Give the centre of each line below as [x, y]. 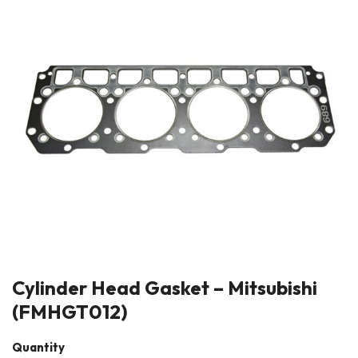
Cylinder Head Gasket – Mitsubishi [165, 288]
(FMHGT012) [70, 312]
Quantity [38, 347]
